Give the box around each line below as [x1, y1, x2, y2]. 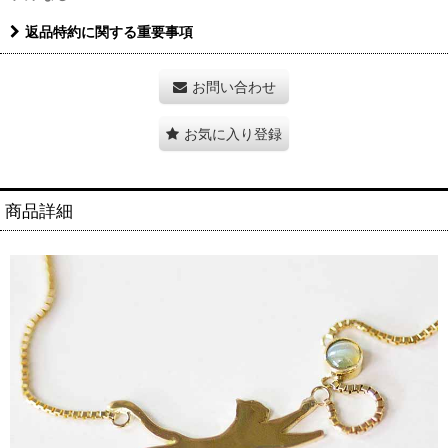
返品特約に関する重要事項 [25, 23, 193, 40]
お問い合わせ [191, 78, 276, 95]
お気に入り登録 [184, 125, 282, 142]
